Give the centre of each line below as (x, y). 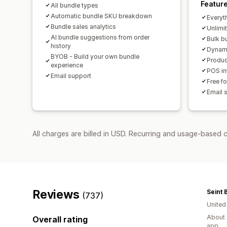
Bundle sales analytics (83, 26)
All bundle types (74, 5)
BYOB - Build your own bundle (95, 56)
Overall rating (60, 219)
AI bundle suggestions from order (100, 37)
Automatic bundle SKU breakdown (101, 16)
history (61, 46)
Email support (71, 75)
